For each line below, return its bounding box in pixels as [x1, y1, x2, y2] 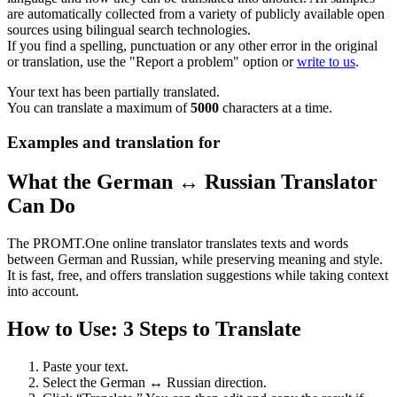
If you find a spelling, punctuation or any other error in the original [7, 38, 378, 54]
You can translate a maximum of [7, 100, 191, 116]
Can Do [7, 193, 75, 217]
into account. [7, 283, 79, 299]
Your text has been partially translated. [7, 84, 220, 100]
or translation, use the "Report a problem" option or [7, 54, 297, 70]
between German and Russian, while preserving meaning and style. [7, 251, 383, 267]
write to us [297, 54, 355, 70]
